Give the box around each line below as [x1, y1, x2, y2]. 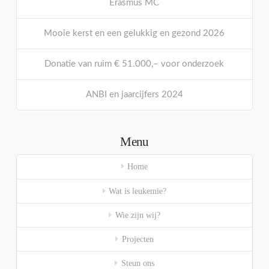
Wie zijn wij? [115, 210, 160, 220]
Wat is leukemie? [109, 186, 167, 196]
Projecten [121, 234, 154, 244]
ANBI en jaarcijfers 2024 [85, 89, 183, 99]
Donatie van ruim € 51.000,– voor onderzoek [44, 59, 225, 69]
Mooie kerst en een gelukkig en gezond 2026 [44, 29, 225, 38]
